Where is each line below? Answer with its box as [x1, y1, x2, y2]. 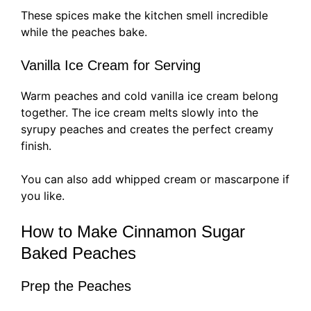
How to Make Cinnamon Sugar [21, 222, 245, 242]
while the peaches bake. [21, 25, 147, 40]
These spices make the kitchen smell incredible [21, 8, 268, 23]
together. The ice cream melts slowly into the [21, 106, 258, 120]
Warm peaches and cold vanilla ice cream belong [21, 89, 278, 103]
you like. [21, 189, 65, 203]
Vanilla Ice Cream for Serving [21, 58, 201, 74]
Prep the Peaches [21, 278, 131, 294]
